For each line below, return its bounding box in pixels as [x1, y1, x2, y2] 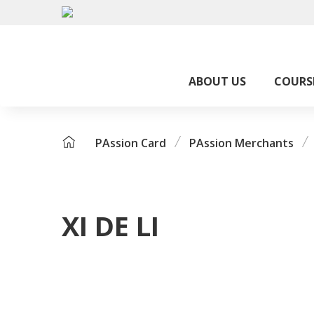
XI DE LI [62, 207, 159, 244]
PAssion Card [95, 135, 166, 151]
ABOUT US [189, 74, 246, 89]
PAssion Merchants [189, 135, 294, 151]
